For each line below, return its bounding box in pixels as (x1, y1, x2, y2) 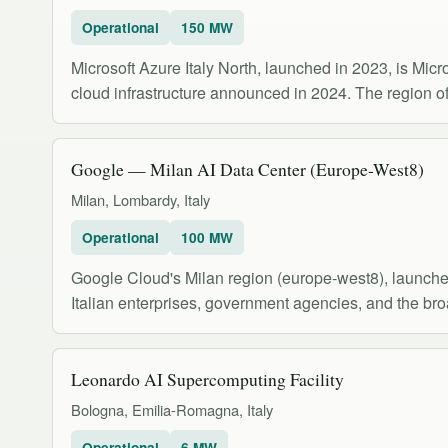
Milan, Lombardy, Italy (71, 189, 210, 211)
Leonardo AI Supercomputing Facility (71, 367, 344, 392)
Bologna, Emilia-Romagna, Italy (71, 399, 273, 421)
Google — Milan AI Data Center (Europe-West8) (71, 157, 424, 182)
